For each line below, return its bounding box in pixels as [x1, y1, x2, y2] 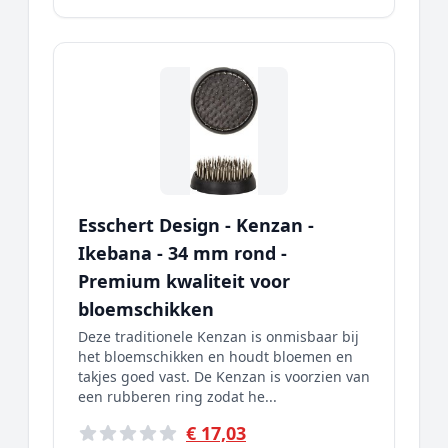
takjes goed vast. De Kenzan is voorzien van [78, 367, 370, 386]
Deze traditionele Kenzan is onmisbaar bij [78, 327, 359, 346]
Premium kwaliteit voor [78, 269, 290, 293]
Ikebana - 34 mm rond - [78, 241, 287, 265]
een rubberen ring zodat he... [78, 387, 277, 406]
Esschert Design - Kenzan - [78, 213, 314, 237]
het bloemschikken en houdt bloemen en [78, 347, 353, 366]
